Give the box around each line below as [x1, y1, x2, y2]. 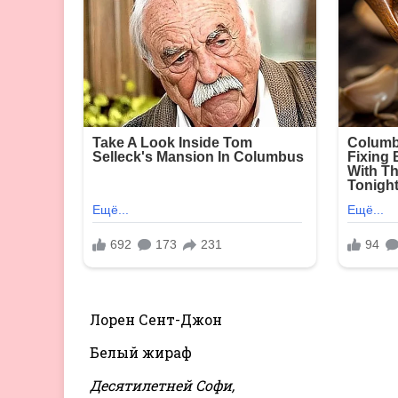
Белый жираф [90, 342, 192, 362]
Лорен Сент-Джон [90, 309, 222, 329]
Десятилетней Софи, [90, 375, 235, 394]
